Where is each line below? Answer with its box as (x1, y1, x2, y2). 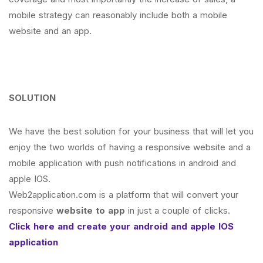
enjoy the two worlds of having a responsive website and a (9, 141, 251, 153)
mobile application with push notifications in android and (9, 157, 236, 168)
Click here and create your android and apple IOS (9, 221, 234, 232)
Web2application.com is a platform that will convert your (9, 189, 238, 200)
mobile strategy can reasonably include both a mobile (9, 9, 227, 21)
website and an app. (9, 25, 92, 36)
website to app (56, 205, 125, 216)
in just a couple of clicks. (125, 205, 230, 216)
